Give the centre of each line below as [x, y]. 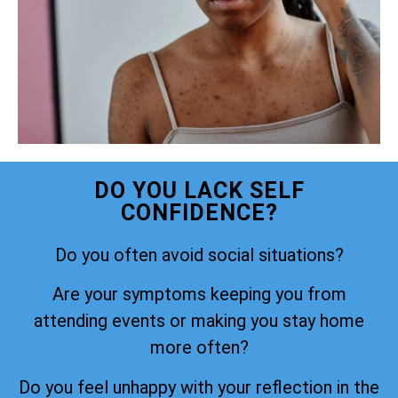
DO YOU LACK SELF [199, 190]
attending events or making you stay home [199, 321]
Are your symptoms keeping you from [199, 295]
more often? [199, 348]
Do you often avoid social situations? [199, 255]
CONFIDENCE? [199, 212]
